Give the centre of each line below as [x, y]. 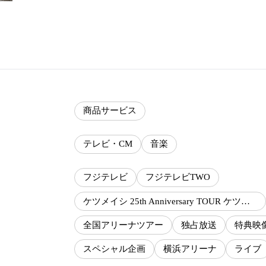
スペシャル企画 [114, 249]
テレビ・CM [108, 144]
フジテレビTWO [178, 177]
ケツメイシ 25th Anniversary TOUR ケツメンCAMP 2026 [246, 201]
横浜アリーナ [190, 249]
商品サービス [110, 111]
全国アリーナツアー [123, 225]
